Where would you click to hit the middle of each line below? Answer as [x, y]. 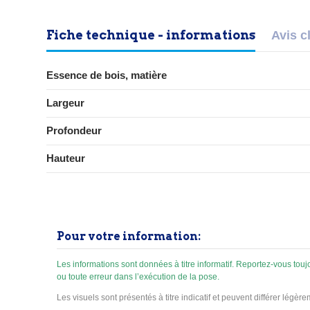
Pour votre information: [129, 237]
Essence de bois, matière [107, 75]
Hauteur [66, 158]
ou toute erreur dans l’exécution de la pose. [138, 276]
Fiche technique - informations [151, 35]
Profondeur [74, 131]
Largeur [65, 103]
